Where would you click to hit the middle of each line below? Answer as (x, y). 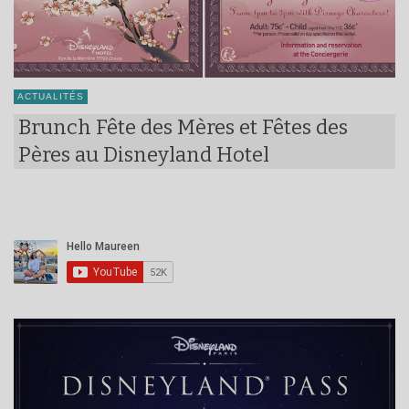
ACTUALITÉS (51, 96)
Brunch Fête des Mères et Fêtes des (183, 127)
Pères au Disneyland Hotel (144, 154)
